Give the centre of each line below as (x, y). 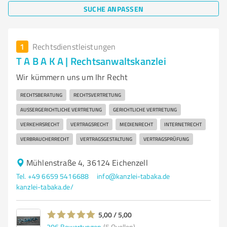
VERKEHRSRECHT (40, 124)
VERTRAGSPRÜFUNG (166, 139)
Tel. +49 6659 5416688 (53, 176)
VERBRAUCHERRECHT (45, 139)
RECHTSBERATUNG (41, 95)
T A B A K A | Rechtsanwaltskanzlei (91, 61)
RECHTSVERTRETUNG (97, 95)
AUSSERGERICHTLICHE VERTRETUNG (60, 109)
